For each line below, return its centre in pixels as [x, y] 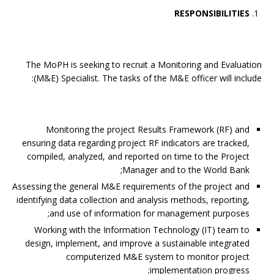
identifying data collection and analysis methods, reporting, [133, 200]
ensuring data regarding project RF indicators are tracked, [136, 143]
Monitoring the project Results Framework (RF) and [148, 129]
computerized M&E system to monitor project [158, 257]
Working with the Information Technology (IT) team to [142, 230]
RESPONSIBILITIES [212, 13]
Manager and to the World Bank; [186, 170]
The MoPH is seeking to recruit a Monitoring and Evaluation [144, 65]
